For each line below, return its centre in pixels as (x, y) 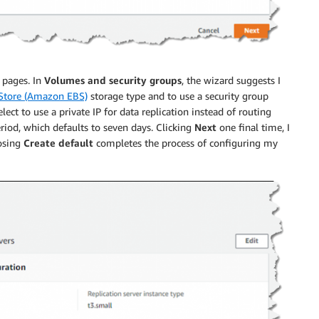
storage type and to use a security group (178, 96)
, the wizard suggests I (231, 80)
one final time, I (253, 127)
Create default (58, 143)
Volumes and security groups (113, 80)
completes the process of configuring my (185, 143)
